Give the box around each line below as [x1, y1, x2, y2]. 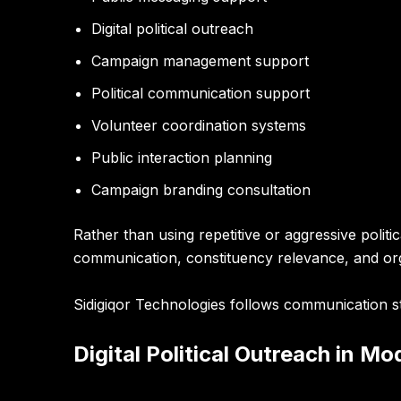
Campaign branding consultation [91, 181, 311, 200]
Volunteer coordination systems [91, 116, 306, 135]
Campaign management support [91, 52, 309, 71]
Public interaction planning [91, 149, 272, 167]
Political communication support [91, 84, 310, 103]
